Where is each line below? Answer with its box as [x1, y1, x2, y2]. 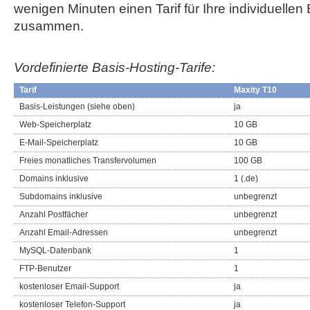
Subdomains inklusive [19, 192, 102, 201]
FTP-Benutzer [19, 264, 71, 273]
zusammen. [14, 19, 84, 33]
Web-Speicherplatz [19, 120, 91, 129]
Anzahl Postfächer [19, 210, 88, 219]
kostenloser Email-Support [19, 282, 119, 291]
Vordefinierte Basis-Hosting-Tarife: [14, 60, 215, 75]
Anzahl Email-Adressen [19, 228, 108, 237]
